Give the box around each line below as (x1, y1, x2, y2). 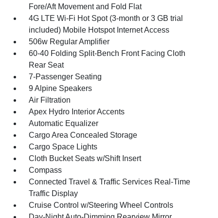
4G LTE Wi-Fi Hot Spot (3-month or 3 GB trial (29, 14, 183, 22)
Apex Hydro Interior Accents (29, 108, 125, 116)
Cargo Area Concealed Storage (29, 131, 138, 139)
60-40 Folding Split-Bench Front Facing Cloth (29, 49, 186, 57)
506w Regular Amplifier (29, 37, 110, 46)
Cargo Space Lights (29, 143, 98, 151)
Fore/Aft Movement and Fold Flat (29, 2, 142, 11)
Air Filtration (29, 96, 71, 104)
